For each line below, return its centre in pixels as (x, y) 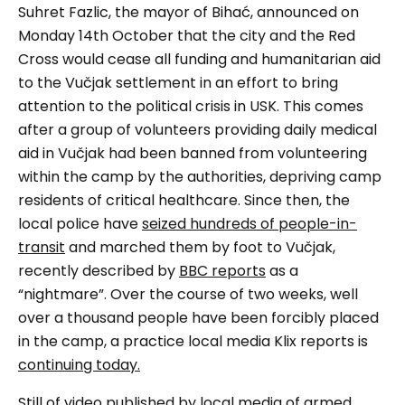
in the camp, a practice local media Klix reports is (193, 342)
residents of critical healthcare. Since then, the (184, 201)
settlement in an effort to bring (227, 83)
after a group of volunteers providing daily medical (198, 130)
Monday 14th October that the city (144, 36)
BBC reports (222, 271)
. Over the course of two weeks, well (231, 295)
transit (42, 248)
